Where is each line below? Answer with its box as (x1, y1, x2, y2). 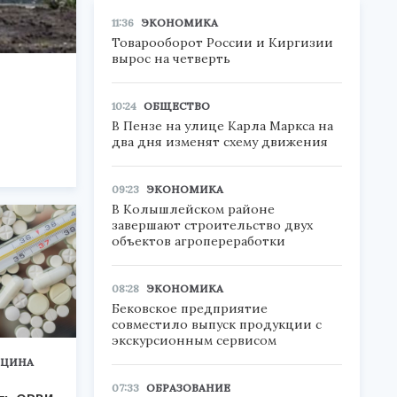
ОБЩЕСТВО (144, 99, 210, 113)
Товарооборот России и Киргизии (112, 35, 333, 51)
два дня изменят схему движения (112, 134, 328, 150)
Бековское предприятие (112, 300, 268, 316)
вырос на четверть (112, 51, 230, 66)
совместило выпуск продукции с (112, 316, 322, 332)
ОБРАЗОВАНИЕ (146, 381, 230, 394)
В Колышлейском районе (112, 201, 275, 217)
